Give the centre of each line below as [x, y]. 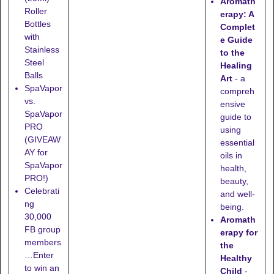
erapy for [239, 233]
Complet [238, 27]
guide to [236, 117]
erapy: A [237, 14]
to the [233, 53]
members [43, 242]
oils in [231, 156]
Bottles [37, 24]
